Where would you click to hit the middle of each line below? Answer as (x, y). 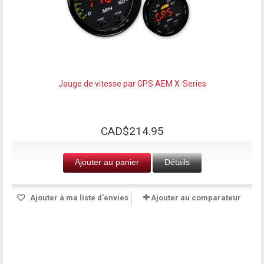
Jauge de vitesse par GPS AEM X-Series (132, 83)
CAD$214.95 (132, 131)
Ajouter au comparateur (196, 197)
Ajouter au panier (107, 162)
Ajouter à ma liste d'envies (78, 197)
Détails (177, 162)
